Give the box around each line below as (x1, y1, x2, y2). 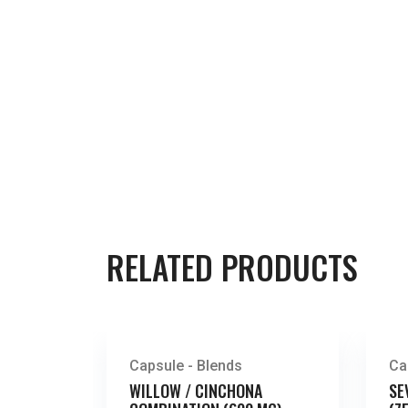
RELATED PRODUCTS (107, 242, 358, 291)
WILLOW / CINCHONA (129, 378, 262, 403)
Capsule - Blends (129, 356, 242, 374)
